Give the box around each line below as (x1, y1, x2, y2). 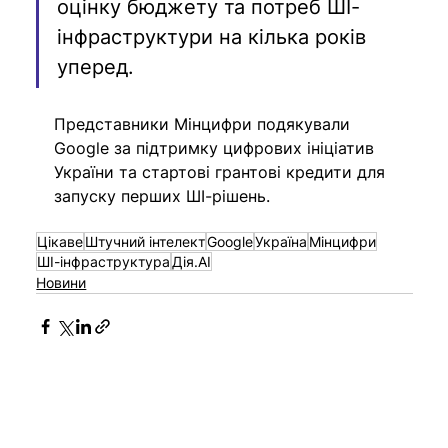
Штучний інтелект (85, 232, 206, 250)
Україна (255, 232, 308, 250)
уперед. (57, 54, 135, 79)
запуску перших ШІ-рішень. (54, 185, 271, 206)
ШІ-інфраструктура (37, 252, 171, 270)
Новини (36, 273, 87, 291)
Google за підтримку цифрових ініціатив (54, 137, 380, 158)
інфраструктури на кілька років (57, 24, 373, 49)
